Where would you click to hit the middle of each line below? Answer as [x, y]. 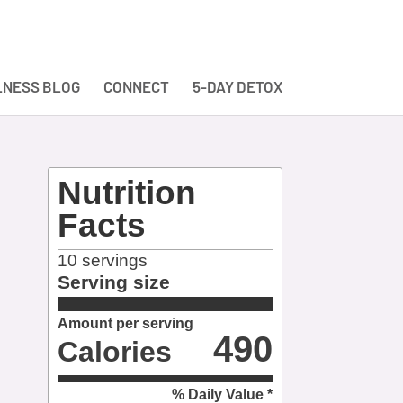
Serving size [114, 282]
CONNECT [136, 86]
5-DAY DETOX [237, 86]
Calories [115, 351]
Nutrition [127, 193]
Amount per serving [126, 323]
